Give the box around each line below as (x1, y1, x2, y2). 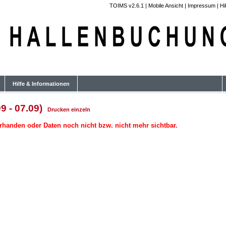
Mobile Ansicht (148, 3, 183, 9)
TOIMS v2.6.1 (109, 3, 144, 9)
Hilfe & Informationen (13, 81, 70, 87)
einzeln (71, 106, 90, 112)
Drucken (47, 106, 70, 112)
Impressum (188, 3, 215, 9)
